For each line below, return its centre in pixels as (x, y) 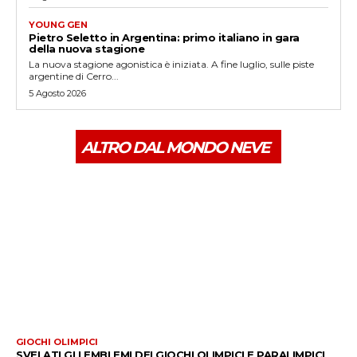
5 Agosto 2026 (57, 93)
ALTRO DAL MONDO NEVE (175, 147)
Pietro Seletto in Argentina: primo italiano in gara (164, 37)
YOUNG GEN (58, 24)
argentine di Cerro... (74, 76)
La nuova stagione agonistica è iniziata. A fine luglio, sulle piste (171, 64)
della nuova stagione (86, 48)
